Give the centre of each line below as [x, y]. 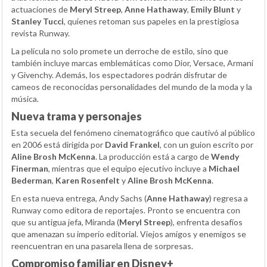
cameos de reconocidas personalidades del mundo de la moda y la [132, 87]
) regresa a [229, 198]
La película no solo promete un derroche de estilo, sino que [120, 51]
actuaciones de [41, 9]
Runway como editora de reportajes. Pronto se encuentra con [126, 210]
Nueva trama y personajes [77, 116]
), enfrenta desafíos [207, 222]
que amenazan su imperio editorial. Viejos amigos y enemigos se [129, 234]
